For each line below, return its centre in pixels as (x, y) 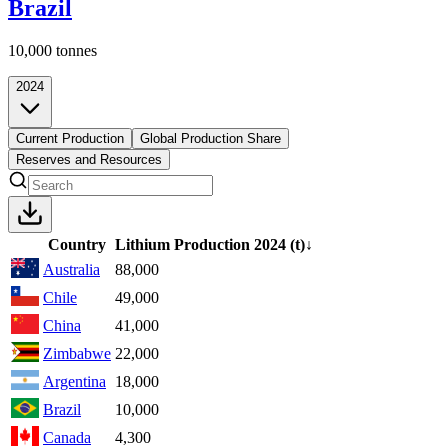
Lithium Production (182, 244)
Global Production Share (210, 138)
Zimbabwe (77, 353)
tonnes (76, 50)
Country (77, 244)
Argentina (74, 381)
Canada (67, 437)
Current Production (70, 138)
